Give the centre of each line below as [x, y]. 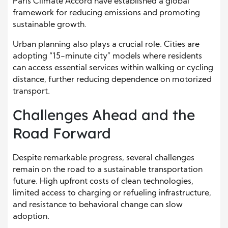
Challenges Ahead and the [104, 115]
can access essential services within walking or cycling [113, 68]
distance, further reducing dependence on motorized [112, 80]
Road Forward [62, 133]
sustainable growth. [50, 25]
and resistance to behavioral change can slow [98, 205]
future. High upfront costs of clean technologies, [103, 181]
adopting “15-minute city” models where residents [107, 56]
